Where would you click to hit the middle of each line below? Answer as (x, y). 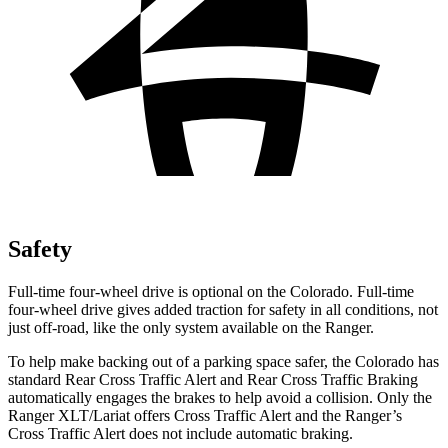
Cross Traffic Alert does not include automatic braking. (180, 433)
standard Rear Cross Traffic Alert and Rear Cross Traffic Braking (213, 379)
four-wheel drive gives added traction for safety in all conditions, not (223, 309)
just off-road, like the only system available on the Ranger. (191, 327)
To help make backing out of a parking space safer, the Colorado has (223, 361)
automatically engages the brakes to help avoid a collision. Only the (220, 397)
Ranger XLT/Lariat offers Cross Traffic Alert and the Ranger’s (205, 415)
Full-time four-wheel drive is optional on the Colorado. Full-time (211, 291)
